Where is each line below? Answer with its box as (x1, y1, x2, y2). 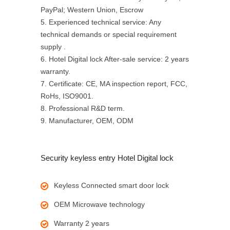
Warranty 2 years (54, 219, 109, 227)
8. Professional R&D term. (41, 104, 125, 112)
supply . (41, 43, 66, 51)
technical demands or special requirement (41, 30, 177, 39)
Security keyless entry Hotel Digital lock (41, 154, 174, 162)
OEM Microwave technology (54, 200, 145, 208)
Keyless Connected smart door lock (54, 181, 169, 189)
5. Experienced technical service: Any (41, 18, 161, 26)
